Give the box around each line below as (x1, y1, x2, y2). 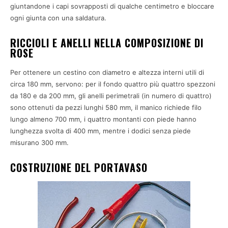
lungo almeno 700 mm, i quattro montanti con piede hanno (10, 115, 196, 124)
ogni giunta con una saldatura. (10, 14, 106, 22)
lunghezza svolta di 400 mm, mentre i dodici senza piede (10, 127, 191, 135)
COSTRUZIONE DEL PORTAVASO (10, 160, 148, 176)
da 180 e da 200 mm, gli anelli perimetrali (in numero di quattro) (10, 92, 212, 100)
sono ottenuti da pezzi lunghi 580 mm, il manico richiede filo (10, 103, 202, 112)
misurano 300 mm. (10, 138, 69, 147)
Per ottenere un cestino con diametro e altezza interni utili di (10, 68, 204, 77)
